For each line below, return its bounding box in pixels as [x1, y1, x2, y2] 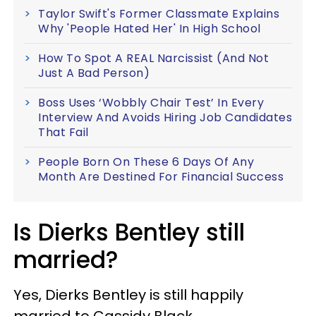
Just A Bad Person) [38, 64, 150, 81]
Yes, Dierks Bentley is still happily [13, 284, 243, 305]
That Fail [38, 123, 89, 140]
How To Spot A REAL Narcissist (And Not [38, 49, 269, 66]
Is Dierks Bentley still [13, 215, 245, 249]
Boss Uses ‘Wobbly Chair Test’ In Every [38, 94, 264, 111]
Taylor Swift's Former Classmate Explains [38, 5, 279, 22]
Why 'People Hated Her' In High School [38, 20, 261, 37]
